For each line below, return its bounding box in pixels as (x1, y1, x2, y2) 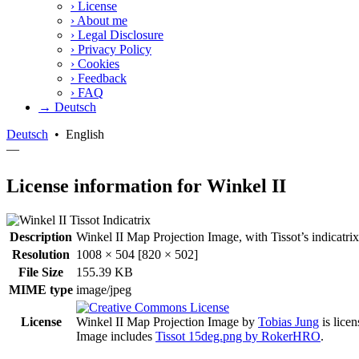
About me (75, 13, 127, 27)
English (66, 127, 104, 141)
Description (10, 229, 72, 244)
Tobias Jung (258, 314, 319, 329)
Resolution (12, 247, 70, 261)
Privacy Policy (75, 42, 151, 56)
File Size (18, 264, 63, 279)
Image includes (76, 329, 155, 343)
